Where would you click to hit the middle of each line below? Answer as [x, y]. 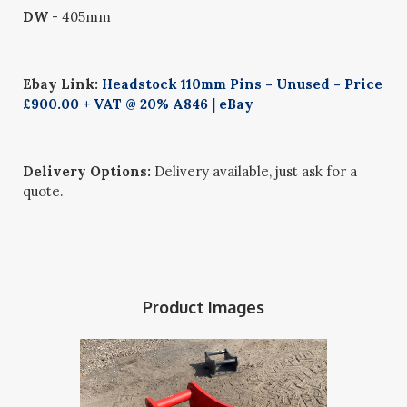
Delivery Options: [87, 171]
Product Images [203, 307]
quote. [44, 191]
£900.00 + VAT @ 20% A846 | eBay [139, 104]
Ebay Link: [63, 84]
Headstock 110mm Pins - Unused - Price [243, 84]
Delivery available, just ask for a [254, 171]
